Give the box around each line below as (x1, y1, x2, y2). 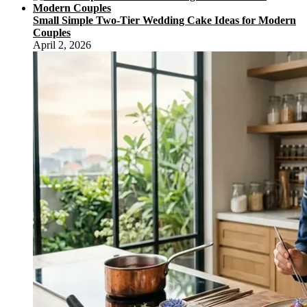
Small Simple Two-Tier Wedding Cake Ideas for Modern (33, 14, 296, 26)
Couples (33, 26, 71, 38)
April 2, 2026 (33, 38, 91, 51)
